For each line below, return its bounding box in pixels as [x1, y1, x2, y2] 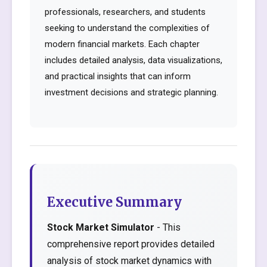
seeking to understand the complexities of [45, 23, 210, 33]
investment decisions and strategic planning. [45, 87, 218, 98]
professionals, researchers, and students [45, 7, 206, 17]
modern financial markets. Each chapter [45, 39, 200, 49]
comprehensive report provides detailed [47, 238, 215, 250]
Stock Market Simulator [47, 222, 154, 233]
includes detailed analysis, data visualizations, [45, 55, 222, 66]
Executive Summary [47, 194, 182, 210]
